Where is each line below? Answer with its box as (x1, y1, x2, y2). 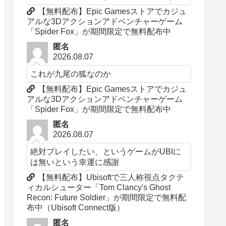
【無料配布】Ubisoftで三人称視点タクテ (38, 173, 185, 182)
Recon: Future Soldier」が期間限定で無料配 (27, 193, 187, 202)
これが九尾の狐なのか (30, 69, 111, 79)
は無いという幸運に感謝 (30, 157, 120, 167)
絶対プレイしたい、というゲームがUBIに (30, 147, 182, 156)
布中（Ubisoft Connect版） (27, 203, 125, 212)
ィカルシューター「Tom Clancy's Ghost (27, 183, 171, 192)
